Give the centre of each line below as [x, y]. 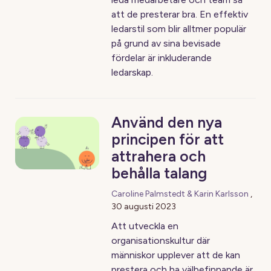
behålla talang [159, 173]
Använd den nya [167, 122]
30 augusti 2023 [144, 207]
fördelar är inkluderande [162, 58]
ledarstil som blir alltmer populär [179, 29]
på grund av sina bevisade [166, 43]
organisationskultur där [161, 240]
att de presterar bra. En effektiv [180, 14]
